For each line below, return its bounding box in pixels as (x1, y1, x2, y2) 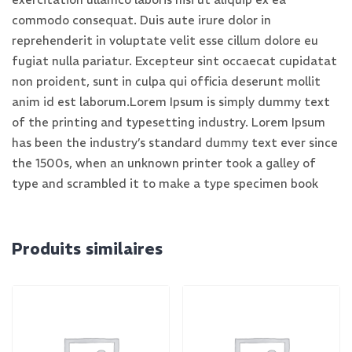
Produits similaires (12, 239, 163, 259)
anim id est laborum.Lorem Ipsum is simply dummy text (12, 94, 330, 110)
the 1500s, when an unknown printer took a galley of (12, 156, 316, 171)
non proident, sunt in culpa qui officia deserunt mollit (12, 74, 321, 90)
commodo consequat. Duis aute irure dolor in (12, 13, 271, 28)
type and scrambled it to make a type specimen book (12, 176, 318, 192)
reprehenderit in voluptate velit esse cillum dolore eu (12, 33, 318, 49)
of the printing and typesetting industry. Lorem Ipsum (12, 115, 325, 130)
